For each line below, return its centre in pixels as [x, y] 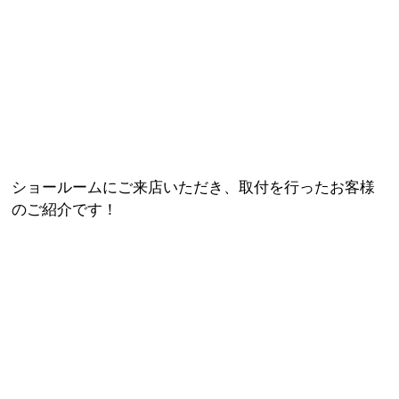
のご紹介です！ [65, 210]
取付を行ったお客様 [307, 188]
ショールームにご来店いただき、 [126, 188]
